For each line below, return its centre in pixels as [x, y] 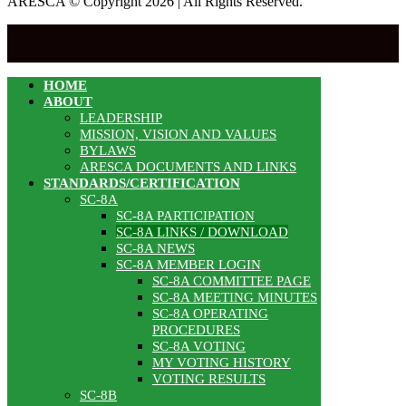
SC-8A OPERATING [210, 314]
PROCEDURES [196, 330]
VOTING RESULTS [209, 379]
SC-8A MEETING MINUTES [235, 298]
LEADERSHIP [121, 118]
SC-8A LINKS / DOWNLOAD [202, 232]
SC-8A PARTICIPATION [185, 216]
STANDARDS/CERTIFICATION [142, 184]
